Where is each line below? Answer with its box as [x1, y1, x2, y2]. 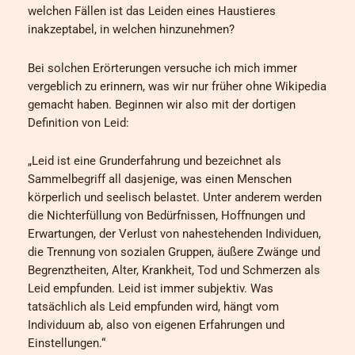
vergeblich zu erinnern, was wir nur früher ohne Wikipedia [28, 78, 326, 94]
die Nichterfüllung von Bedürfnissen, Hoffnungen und [28, 208, 305, 223]
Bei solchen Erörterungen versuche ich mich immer [28, 60, 297, 75]
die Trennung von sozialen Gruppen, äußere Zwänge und [28, 245, 320, 260]
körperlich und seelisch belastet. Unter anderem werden [28, 190, 322, 205]
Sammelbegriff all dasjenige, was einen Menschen [28, 172, 292, 187]
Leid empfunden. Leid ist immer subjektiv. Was [28, 281, 273, 296]
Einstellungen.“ [28, 336, 105, 351]
